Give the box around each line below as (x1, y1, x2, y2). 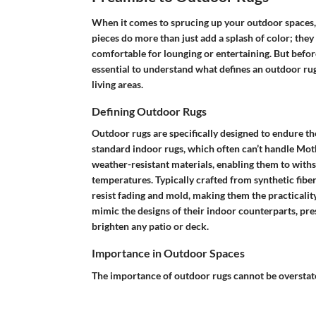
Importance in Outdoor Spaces (91, 246, 245, 260)
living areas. (91, 78, 143, 91)
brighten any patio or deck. (91, 220, 209, 233)
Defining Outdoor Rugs (91, 104, 207, 119)
